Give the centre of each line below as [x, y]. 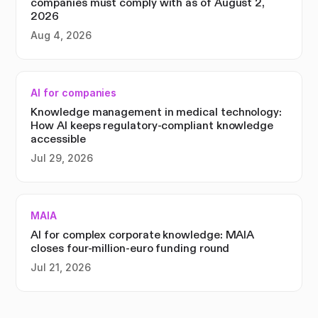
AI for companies [74, 92]
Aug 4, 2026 [61, 35]
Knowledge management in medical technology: [156, 111]
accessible [58, 138]
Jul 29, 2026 [62, 158]
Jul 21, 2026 [61, 267]
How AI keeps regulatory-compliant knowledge [152, 125]
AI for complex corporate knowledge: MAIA [142, 234]
